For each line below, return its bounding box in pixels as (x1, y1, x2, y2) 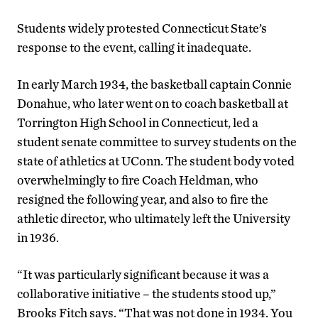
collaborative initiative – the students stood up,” (17, 286, 276, 302)
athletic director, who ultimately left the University (17, 211, 290, 226)
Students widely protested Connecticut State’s (17, 21, 267, 36)
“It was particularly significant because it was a (17, 267, 269, 283)
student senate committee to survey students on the (17, 134, 297, 150)
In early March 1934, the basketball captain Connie (17, 77, 292, 92)
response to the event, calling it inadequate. (17, 40, 251, 55)
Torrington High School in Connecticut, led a (17, 115, 258, 131)
